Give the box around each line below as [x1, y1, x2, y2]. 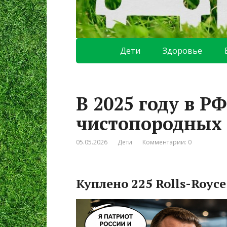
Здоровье [163, 45, 202, 57]
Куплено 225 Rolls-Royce [76, 175, 226, 192]
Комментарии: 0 [142, 138, 192, 147]
